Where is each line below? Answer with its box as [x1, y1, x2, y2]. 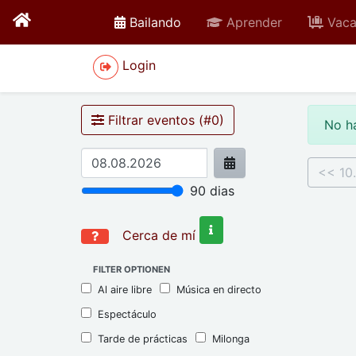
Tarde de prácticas [98, 332, 188, 345]
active [180, 14, 218, 29]
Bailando [130, 14, 182, 30]
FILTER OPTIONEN [93, 263, 170, 275]
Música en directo [176, 283, 261, 296]
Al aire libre [98, 283, 152, 296]
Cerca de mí [122, 226, 199, 243]
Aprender [226, 14, 283, 30]
